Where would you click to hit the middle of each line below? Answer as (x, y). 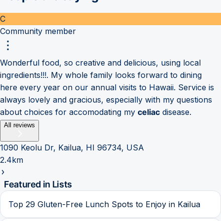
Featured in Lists (38, 184)
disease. (176, 112)
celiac (149, 112)
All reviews (19, 125)
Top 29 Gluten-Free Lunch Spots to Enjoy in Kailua (104, 204)
